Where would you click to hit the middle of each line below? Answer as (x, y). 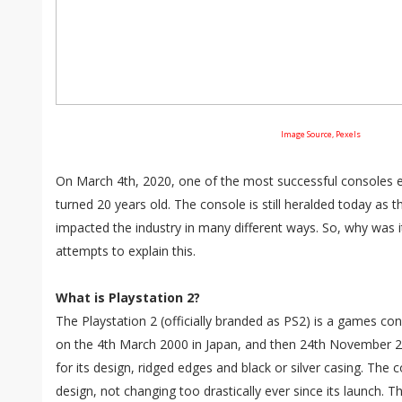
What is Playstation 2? (128, 297)
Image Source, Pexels (320, 134)
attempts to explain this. (126, 251)
